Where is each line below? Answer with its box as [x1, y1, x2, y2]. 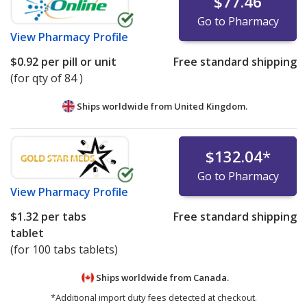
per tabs [38, 208, 86, 224]
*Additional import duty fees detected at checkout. [50, 291, 257, 304]
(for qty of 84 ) [10, 71, 83, 86]
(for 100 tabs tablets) [10, 241, 118, 257]
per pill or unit [38, 54, 116, 69]
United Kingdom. [174, 100, 247, 112]
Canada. [193, 271, 229, 284]
